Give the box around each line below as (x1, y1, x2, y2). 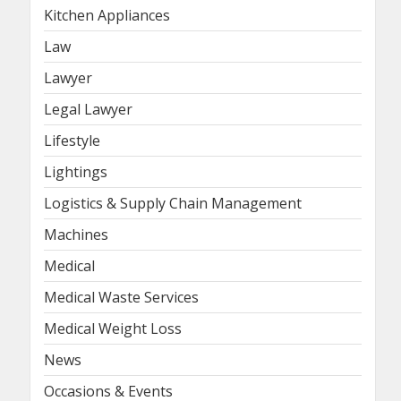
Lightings (44, 161, 107, 182)
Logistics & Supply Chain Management (44, 192, 302, 213)
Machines (44, 224, 108, 244)
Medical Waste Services (44, 286, 199, 307)
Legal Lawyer (44, 98, 132, 119)
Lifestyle (44, 130, 100, 150)
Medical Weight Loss (44, 318, 182, 338)
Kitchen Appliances (44, 4, 170, 25)
